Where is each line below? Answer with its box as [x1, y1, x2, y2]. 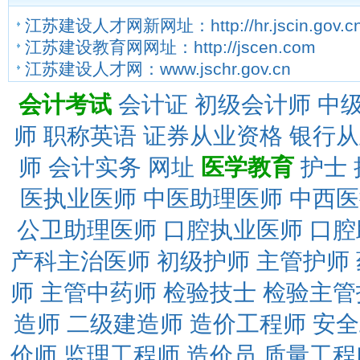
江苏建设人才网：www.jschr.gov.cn [25, 59, 291, 79]
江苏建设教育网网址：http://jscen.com [25, 38, 316, 57]
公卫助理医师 [16, 216, 157, 243]
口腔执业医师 [162, 216, 303, 243]
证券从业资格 [142, 122, 283, 149]
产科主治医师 [10, 247, 150, 274]
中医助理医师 [142, 185, 283, 211]
